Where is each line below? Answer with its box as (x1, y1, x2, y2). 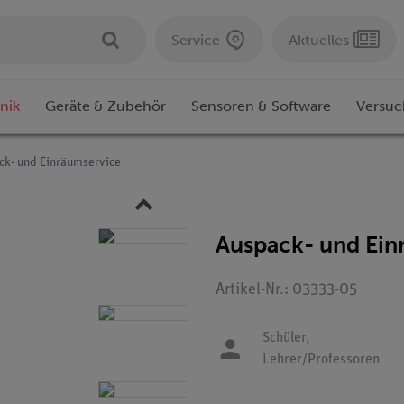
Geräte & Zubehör (45, 97, 166, 115)
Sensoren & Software (191, 97, 331, 115)
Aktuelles (289, 31, 349, 49)
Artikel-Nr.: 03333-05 (216, 281, 357, 299)
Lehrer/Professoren (262, 353, 380, 368)
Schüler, (262, 331, 309, 346)
